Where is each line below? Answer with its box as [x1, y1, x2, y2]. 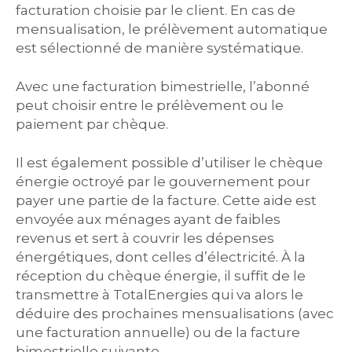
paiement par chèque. [16, 115, 168, 132]
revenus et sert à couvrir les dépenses [16, 229, 274, 246]
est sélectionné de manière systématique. [16, 39, 303, 56]
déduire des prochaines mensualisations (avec [16, 305, 334, 321]
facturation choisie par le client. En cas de [16, 2, 295, 18]
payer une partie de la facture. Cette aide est [16, 192, 317, 208]
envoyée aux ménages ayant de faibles [16, 211, 280, 227]
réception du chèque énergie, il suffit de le [16, 267, 306, 284]
